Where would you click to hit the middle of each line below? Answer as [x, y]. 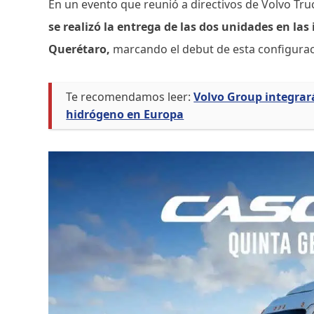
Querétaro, [81, 49]
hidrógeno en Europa [125, 115]
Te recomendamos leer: [129, 97]
